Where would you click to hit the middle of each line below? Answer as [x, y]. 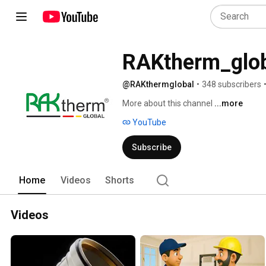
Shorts [120, 180]
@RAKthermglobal [158, 84]
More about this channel [167, 103]
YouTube [148, 122]
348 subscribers [232, 84]
